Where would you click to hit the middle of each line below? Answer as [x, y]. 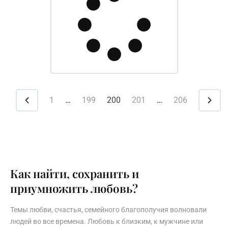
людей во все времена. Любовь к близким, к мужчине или [107, 221]
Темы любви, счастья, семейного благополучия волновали [108, 209]
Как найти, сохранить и [75, 173]
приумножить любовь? [74, 188]
